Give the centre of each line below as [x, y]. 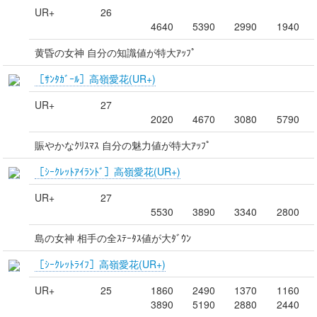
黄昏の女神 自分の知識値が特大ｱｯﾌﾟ [115, 52]
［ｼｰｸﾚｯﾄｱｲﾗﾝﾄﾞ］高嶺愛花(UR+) [108, 171]
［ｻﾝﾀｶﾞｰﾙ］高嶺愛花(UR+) [95, 78]
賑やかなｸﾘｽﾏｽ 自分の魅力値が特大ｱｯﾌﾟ [123, 145]
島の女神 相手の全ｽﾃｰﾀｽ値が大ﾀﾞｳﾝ [113, 237]
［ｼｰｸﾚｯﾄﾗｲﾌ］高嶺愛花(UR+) [100, 264]
